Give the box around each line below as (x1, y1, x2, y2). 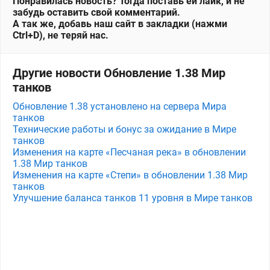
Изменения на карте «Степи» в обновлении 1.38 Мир (13, 169, 248, 181)
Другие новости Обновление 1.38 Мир (13, 66, 225, 80)
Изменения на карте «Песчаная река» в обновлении (13, 146, 246, 158)
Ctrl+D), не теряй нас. (13, 30, 108, 41)
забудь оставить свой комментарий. (13, 7, 180, 18)
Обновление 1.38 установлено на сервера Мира (13, 101, 227, 112)
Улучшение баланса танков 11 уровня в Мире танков (13, 192, 253, 204)
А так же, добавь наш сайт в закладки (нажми (13, 18, 227, 30)
